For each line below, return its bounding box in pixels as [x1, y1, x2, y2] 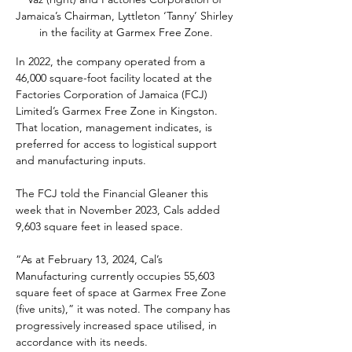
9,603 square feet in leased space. [16, 219, 183, 233]
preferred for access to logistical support [16, 137, 220, 151]
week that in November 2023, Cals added [16, 203, 223, 217]
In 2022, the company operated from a [16, 54, 208, 68]
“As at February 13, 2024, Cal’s [16, 252, 166, 266]
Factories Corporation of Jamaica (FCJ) [16, 87, 211, 101]
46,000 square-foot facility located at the [16, 71, 215, 85]
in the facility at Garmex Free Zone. [38, 25, 213, 39]
